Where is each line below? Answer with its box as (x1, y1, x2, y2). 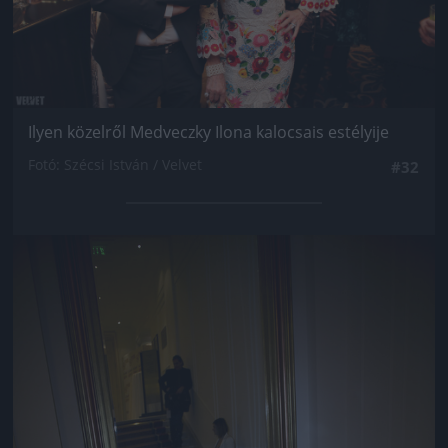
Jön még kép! (157, 249, 291, 278)
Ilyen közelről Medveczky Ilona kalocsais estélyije (28, 120, 389, 143)
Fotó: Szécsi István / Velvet (28, 154, 202, 174)
